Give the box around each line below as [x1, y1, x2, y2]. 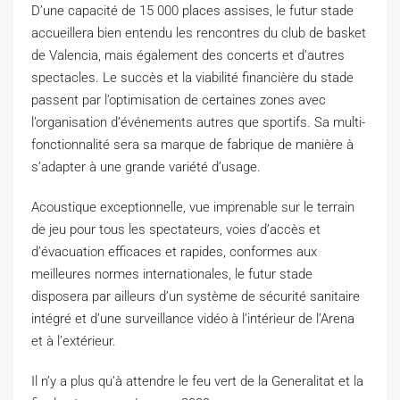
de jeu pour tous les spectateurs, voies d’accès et [31, 221, 321, 237]
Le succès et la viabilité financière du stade [99, 69, 354, 86]
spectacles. [31, 69, 99, 86]
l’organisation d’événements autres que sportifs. [31, 113, 311, 130]
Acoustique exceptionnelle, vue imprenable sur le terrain [31, 198, 354, 215]
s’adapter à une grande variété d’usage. [31, 158, 261, 175]
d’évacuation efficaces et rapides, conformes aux [31, 243, 317, 260]
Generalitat [271, 372, 335, 389]
